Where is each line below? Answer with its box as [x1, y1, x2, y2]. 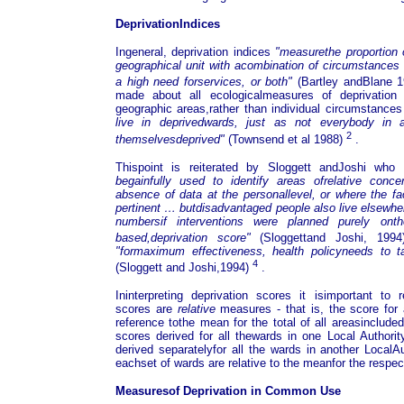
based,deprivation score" [115, 230, 261, 244]
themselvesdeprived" [115, 132, 225, 146]
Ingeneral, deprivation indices [115, 45, 276, 59]
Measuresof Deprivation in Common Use [115, 384, 341, 399]
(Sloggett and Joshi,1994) [115, 261, 252, 275]
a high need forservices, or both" [115, 75, 293, 89]
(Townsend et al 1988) [225, 132, 346, 146]
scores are [115, 302, 178, 317]
